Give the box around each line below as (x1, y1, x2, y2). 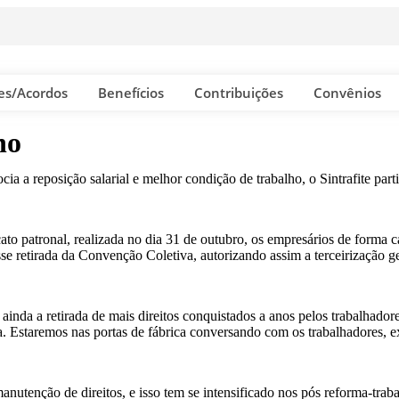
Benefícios (98, 84, 164, 102)
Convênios (313, 84, 381, 102)
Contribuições (194, 84, 283, 102)
